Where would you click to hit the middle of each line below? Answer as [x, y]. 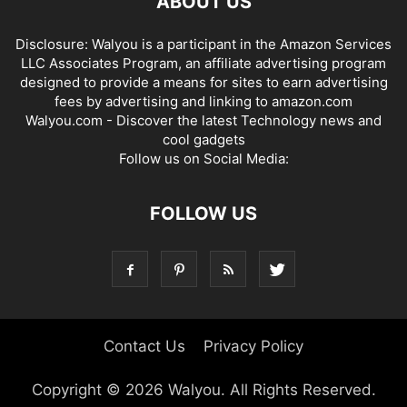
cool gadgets [203, 139]
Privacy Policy [253, 346]
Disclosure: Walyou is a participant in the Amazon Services [203, 44]
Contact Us [144, 346]
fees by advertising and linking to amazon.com [203, 101]
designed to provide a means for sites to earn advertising [203, 82]
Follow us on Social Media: [203, 159]
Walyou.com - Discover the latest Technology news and [203, 120]
